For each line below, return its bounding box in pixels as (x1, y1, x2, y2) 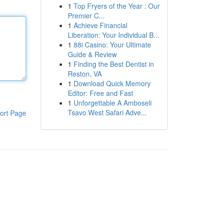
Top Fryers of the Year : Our (73, 1, 160, 11)
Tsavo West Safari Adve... (67, 108, 147, 117)
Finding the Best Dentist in (73, 59, 154, 69)
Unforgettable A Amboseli (73, 98, 152, 108)
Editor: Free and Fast (67, 88, 133, 98)
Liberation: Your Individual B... (67, 30, 159, 40)
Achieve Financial (73, 20, 127, 30)
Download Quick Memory (73, 78, 151, 88)
